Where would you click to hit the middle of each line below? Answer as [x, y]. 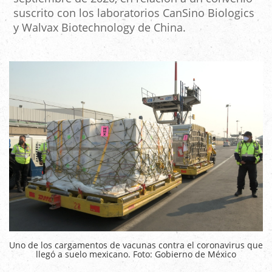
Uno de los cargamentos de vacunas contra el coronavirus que [136, 245]
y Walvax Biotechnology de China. [100, 27]
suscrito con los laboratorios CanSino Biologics [134, 13]
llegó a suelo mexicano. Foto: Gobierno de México [136, 254]
